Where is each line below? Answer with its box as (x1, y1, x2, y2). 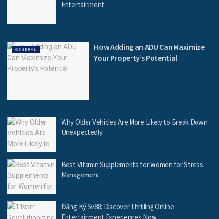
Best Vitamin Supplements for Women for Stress (61, 159, 203, 169)
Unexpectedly (61, 128, 103, 137)
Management (61, 170, 100, 179)
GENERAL (15, 47, 37, 52)
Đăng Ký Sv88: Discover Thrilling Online (61, 202, 174, 212)
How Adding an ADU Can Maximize (94, 42, 205, 52)
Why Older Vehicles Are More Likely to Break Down (61, 117, 208, 127)
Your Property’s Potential (94, 52, 177, 63)
